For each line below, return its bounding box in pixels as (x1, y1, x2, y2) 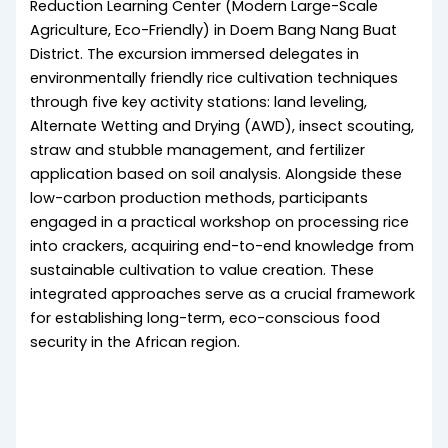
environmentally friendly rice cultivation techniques (30, 68, 399, 89)
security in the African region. (30, 332, 241, 353)
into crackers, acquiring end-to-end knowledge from (30, 236, 415, 257)
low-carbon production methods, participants (30, 188, 369, 209)
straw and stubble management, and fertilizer (30, 140, 366, 161)
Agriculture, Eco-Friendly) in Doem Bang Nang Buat (30, 20, 398, 41)
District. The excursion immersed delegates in (30, 44, 360, 65)
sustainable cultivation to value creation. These (30, 260, 375, 281)
